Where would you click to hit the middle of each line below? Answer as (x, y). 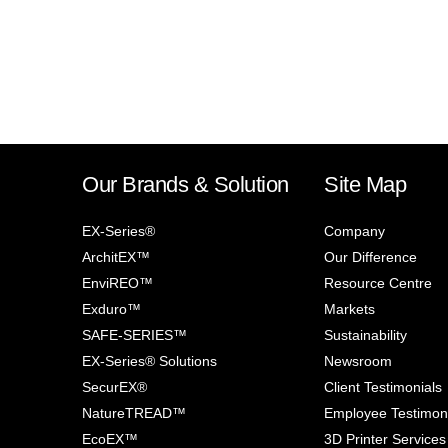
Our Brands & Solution (185, 185)
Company (355, 231)
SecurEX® (115, 387)
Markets (350, 309)
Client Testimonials (383, 387)
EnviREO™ (118, 283)
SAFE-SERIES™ (135, 335)
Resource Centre (378, 283)
